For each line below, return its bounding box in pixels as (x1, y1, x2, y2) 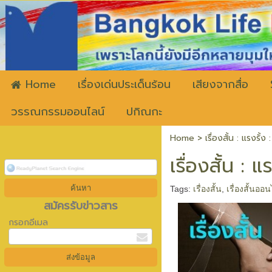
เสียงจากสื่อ (192, 76, 248, 93)
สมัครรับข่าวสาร (43, 197, 118, 214)
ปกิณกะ (126, 103, 162, 121)
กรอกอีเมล (8, 216, 48, 229)
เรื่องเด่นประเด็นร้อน (78, 76, 171, 93)
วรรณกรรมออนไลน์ (11, 103, 104, 121)
